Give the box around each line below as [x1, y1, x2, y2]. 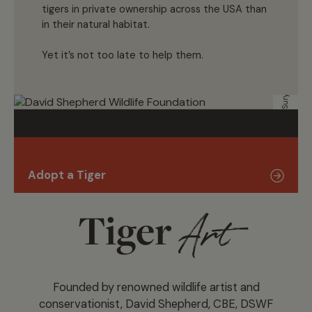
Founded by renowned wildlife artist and [52, 279, 260, 295]
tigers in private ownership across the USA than [42, 1, 267, 16]
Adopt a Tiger [28, 167, 106, 182]
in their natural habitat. [42, 17, 150, 31]
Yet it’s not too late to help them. [42, 47, 203, 62]
